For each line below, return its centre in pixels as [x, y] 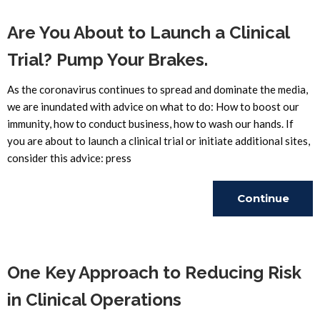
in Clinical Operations [94, 300]
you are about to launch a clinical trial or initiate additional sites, [159, 141]
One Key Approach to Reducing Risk [154, 272]
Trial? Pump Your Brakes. [107, 60]
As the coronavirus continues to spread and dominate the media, [157, 89]
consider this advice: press [69, 158]
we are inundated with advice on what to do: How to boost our [153, 106]
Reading [263, 234]
